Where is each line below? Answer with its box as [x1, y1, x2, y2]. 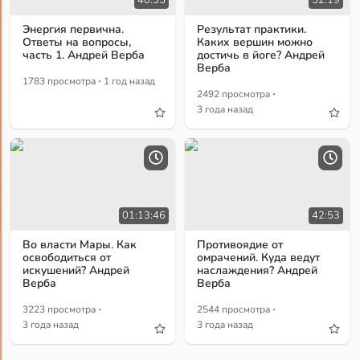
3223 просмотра [22, 303, 96, 317]
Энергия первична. [22, 21, 125, 37]
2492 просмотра [197, 87, 271, 100]
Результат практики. [197, 21, 307, 37]
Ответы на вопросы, [22, 34, 132, 50]
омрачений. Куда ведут [197, 250, 321, 266]
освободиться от [22, 250, 112, 266]
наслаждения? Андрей [197, 263, 318, 279]
